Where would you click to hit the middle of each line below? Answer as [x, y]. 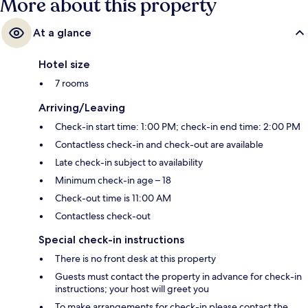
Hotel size [64, 65]
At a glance [62, 33]
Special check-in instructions [111, 240]
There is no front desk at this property [135, 259]
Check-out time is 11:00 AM [113, 198]
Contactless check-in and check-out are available [159, 145]
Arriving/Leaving [82, 108]
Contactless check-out [103, 216]
